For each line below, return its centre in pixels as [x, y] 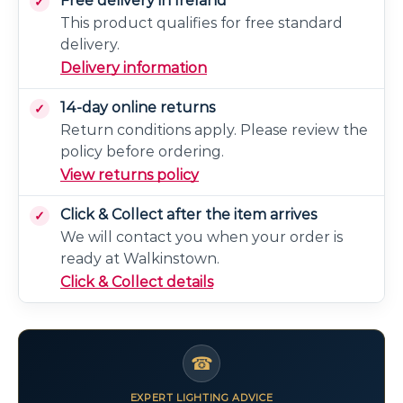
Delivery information [134, 67]
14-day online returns [138, 107]
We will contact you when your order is [201, 237]
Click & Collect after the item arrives [188, 214]
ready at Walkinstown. [140, 258]
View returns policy [130, 175]
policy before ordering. [142, 151]
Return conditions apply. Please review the [214, 130]
